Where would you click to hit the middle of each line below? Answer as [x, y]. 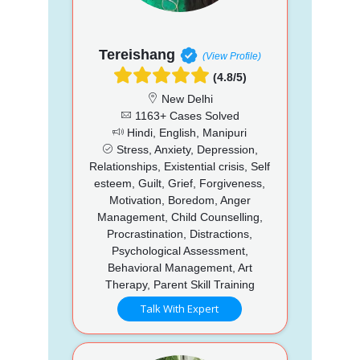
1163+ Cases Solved [185, 115]
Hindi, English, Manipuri [186, 132]
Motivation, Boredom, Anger [180, 200]
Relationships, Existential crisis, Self [180, 166]
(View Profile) [231, 56]
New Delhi [185, 98]
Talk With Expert [180, 308]
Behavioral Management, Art [180, 267]
